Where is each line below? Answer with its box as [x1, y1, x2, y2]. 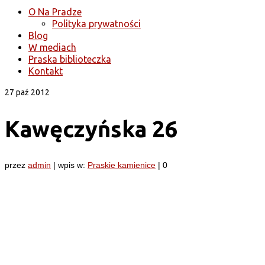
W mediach [28, 42, 76, 53]
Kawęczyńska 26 [5, 116, 178, 141]
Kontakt [28, 66, 63, 76]
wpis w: [58, 160, 88, 170]
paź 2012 [14, 88, 50, 97]
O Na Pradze [28, 7, 82, 17]
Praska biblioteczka [28, 54, 111, 64]
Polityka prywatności [52, 18, 141, 29]
